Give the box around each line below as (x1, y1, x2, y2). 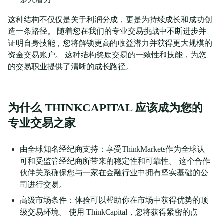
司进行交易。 (20, 180, 67, 189)
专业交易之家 (8, 117, 76, 130)
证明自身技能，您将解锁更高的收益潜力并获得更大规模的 (8, 39, 212, 48)
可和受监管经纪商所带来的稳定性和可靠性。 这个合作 (20, 157, 210, 165)
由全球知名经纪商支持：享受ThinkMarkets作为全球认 (20, 145, 205, 154)
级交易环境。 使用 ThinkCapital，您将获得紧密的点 (20, 208, 198, 217)
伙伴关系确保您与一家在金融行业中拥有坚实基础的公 (20, 168, 208, 177)
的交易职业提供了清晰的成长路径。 (8, 62, 134, 71)
